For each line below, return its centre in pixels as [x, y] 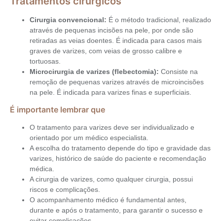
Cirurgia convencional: [68, 20]
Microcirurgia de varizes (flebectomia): [94, 72]
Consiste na [178, 72]
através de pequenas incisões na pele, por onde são [111, 30]
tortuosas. [45, 61]
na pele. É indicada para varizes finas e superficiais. [110, 92]
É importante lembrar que [57, 110]
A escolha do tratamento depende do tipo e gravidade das [120, 148]
